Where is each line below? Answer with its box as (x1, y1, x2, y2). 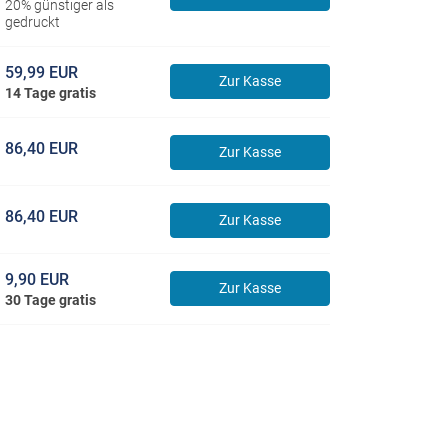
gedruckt (4, 14, 60, 30)
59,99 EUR (4, 63, 78, 82)
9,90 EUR (4, 270, 69, 289)
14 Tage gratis (4, 85, 96, 101)
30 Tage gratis (4, 292, 96, 308)
